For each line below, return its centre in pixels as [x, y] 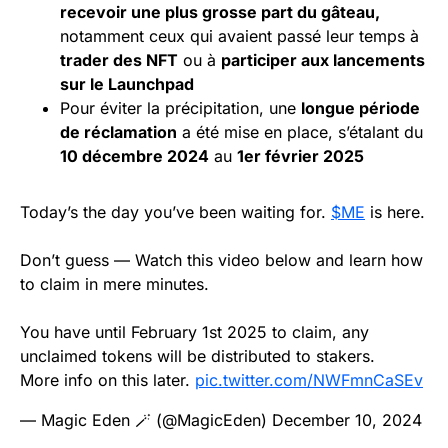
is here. [395, 212]
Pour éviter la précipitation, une [180, 108]
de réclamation [118, 132]
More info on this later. [107, 380]
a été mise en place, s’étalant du [300, 132]
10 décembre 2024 [134, 156]
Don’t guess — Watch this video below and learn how [221, 260]
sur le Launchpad [127, 84]
